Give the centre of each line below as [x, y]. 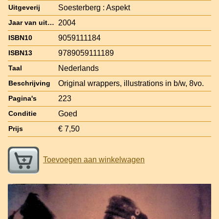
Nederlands [78, 68]
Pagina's [22, 98]
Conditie [22, 113]
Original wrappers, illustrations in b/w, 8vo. [131, 83]
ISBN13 [20, 53]
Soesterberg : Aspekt [94, 7]
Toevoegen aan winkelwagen [94, 159]
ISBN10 [20, 38]
